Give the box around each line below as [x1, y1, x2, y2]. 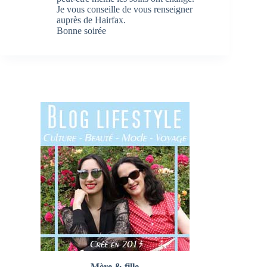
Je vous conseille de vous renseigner [57, 4, 193, 14]
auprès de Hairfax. [57, 14, 126, 25]
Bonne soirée [57, 25, 106, 36]
